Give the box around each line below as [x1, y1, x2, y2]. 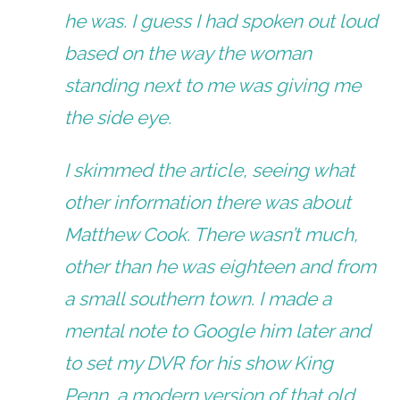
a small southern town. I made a [64, 287, 332, 311]
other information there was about [64, 191, 352, 214]
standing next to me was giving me [64, 74, 362, 97]
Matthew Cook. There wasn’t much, [64, 223, 359, 246]
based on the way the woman [64, 42, 312, 65]
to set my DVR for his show [64, 352, 295, 375]
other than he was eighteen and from [64, 255, 377, 279]
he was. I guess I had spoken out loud [64, 10, 379, 33]
